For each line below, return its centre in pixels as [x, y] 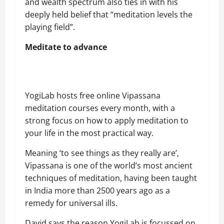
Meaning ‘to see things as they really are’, [102, 153]
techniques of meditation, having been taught [111, 178]
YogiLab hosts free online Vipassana [93, 95]
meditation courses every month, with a [100, 108]
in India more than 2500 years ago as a [97, 190]
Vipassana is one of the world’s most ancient [109, 165]
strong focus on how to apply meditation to [107, 120]
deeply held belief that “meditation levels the [109, 14]
